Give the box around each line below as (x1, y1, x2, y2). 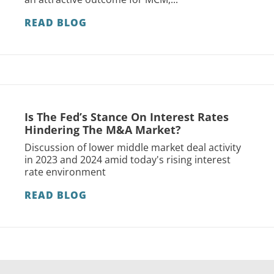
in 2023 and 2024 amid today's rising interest (24, 153, 231, 167)
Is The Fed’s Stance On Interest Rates (24, 109, 229, 125)
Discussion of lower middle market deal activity (24, 141, 241, 155)
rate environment (24, 165, 106, 179)
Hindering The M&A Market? (24, 122, 181, 138)
